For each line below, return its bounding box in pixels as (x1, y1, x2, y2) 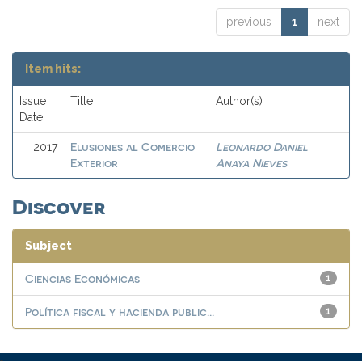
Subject (25, 239, 72, 252)
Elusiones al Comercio (70, 140, 195, 154)
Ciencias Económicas (25, 271, 140, 285)
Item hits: (25, 62, 81, 75)
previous (226, 15, 271, 28)
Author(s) (216, 95, 263, 107)
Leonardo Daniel (216, 140, 308, 154)
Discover (12, 193, 105, 217)
